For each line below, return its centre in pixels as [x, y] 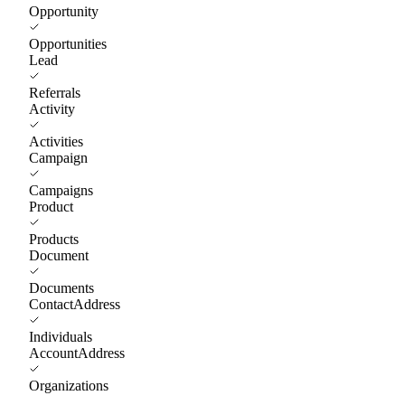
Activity [52, 108]
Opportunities [68, 43]
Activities [56, 141]
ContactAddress [75, 304]
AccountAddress [77, 353]
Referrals [55, 92]
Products [54, 239]
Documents [61, 287]
